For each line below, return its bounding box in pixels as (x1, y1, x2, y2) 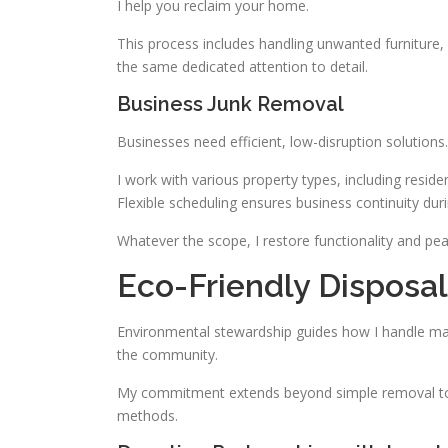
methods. (117, 406, 178, 425)
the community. (117, 345, 218, 364)
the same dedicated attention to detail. (117, 57, 368, 76)
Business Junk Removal (117, 92, 344, 116)
